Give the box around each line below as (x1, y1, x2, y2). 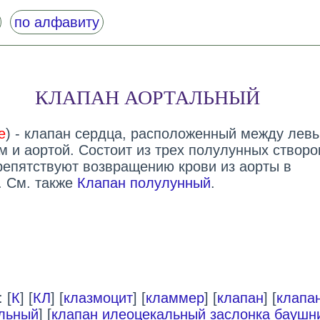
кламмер (145, 290, 204, 306)
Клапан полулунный (76, 175, 211, 191)
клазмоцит (63, 290, 133, 306)
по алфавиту (14, 14, 99, 30)
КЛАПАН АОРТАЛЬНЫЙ (34, 86, 260, 109)
